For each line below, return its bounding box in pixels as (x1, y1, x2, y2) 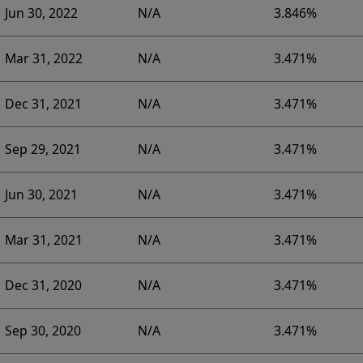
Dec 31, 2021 (4, 95, 82, 113)
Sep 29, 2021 (4, 140, 81, 159)
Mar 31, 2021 (4, 231, 83, 250)
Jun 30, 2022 (4, 4, 78, 23)
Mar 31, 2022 (4, 49, 83, 68)
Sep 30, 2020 (4, 322, 81, 340)
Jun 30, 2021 (4, 186, 78, 204)
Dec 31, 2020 (4, 276, 82, 295)
